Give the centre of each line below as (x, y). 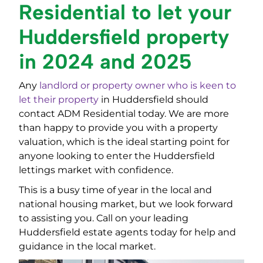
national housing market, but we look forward (126, 204)
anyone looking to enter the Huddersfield (117, 156)
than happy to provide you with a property (118, 128)
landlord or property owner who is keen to (138, 86)
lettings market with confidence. (96, 170)
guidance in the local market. (87, 247)
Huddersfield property (124, 37)
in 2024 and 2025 (105, 62)
